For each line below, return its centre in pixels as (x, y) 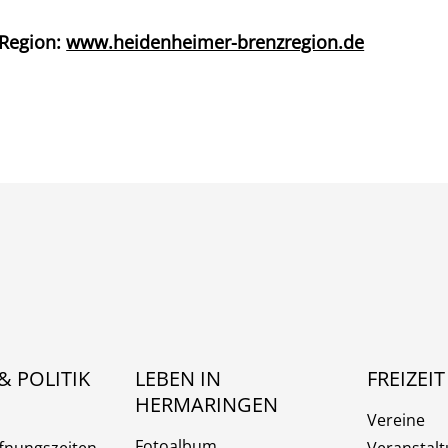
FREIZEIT (406, 379)
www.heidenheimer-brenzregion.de (215, 41)
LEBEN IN (177, 379)
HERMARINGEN (206, 405)
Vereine (396, 420)
